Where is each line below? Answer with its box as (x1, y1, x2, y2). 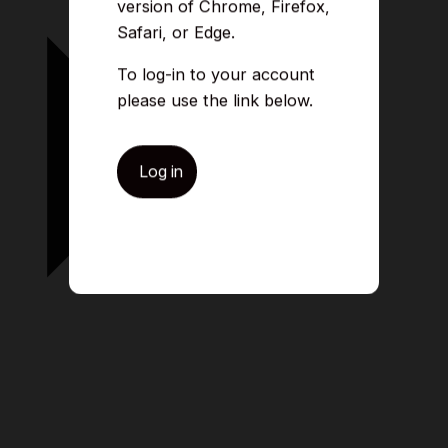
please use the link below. (117, 90, 313, 111)
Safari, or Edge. (117, 22, 235, 43)
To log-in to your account (117, 64, 315, 85)
